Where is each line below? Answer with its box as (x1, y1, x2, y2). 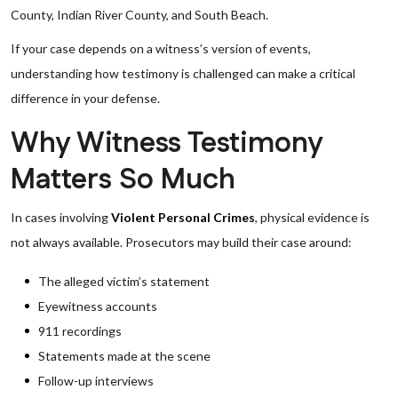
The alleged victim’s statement (38, 274, 210, 289)
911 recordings (38, 323, 122, 338)
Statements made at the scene (38, 348, 211, 363)
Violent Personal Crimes (111, 210, 255, 225)
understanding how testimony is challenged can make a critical (11, 66, 355, 81)
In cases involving (11, 210, 111, 225)
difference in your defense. (11, 91, 160, 106)
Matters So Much (11, 160, 235, 200)
